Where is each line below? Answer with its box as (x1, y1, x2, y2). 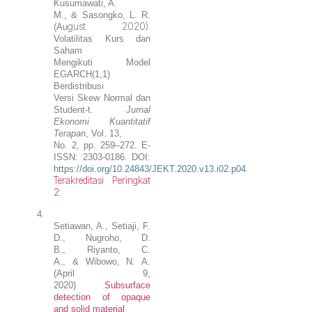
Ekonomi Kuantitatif (54, 116, 150, 127)
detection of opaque (54, 292, 150, 303)
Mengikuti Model (54, 56, 150, 68)
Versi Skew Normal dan (54, 92, 150, 103)
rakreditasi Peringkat (62, 174, 150, 186)
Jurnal (126, 104, 150, 115)
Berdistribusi (54, 80, 104, 91)
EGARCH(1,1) (54, 68, 111, 79)
